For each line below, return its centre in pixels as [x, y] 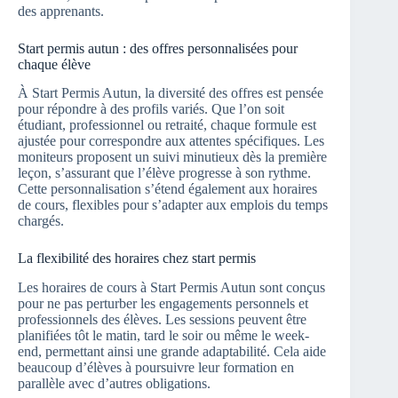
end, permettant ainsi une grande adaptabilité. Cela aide [172, 352]
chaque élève [54, 64]
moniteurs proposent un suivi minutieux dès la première [172, 157]
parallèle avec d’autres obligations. [114, 384]
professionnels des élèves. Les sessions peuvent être [162, 320]
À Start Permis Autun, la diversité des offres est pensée [171, 93]
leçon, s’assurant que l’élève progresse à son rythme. [164, 173]
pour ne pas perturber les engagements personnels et [163, 304]
